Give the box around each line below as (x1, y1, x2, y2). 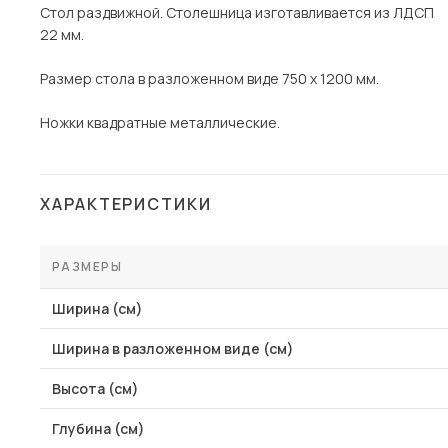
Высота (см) (52, 379, 139, 398)
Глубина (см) (52, 419, 145, 438)
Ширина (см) (52, 299, 143, 318)
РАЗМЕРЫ (52, 258, 123, 275)
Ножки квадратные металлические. (40, 113, 280, 132)
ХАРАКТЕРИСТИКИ (40, 193, 212, 215)
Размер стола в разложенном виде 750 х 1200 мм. (40, 69, 379, 88)
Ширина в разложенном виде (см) (52, 339, 294, 358)
